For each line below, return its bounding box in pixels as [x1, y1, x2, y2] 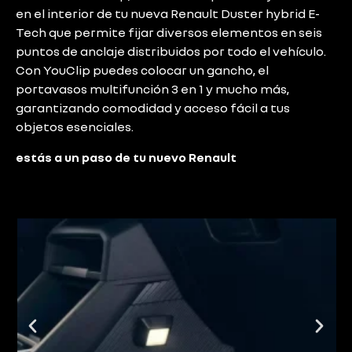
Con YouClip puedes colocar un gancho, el [16, 62, 269, 79]
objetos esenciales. [16, 119, 134, 135]
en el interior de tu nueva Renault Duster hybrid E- [16, 5, 320, 22]
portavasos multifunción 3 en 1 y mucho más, [16, 81, 289, 97]
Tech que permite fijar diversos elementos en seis [16, 24, 322, 41]
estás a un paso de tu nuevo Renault [16, 148, 236, 165]
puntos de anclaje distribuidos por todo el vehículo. [16, 43, 326, 60]
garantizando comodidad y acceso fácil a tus [16, 100, 290, 116]
